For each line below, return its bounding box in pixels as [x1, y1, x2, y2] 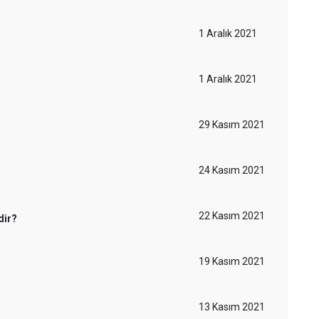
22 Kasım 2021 [199, 210, 265, 221]
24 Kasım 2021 [199, 164, 265, 176]
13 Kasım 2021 [199, 301, 265, 313]
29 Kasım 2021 [199, 119, 265, 130]
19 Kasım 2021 [199, 256, 265, 267]
